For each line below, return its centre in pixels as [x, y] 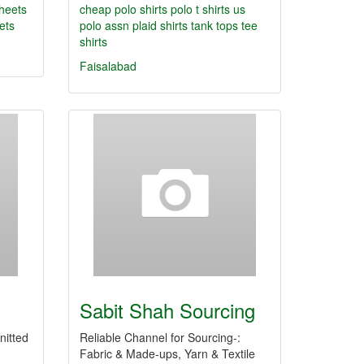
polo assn [106, 25]
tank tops [216, 25]
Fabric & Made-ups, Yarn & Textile [167, 353]
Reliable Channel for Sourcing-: [160, 337]
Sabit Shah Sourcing [167, 310]
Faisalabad [108, 66]
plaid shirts [161, 25]
